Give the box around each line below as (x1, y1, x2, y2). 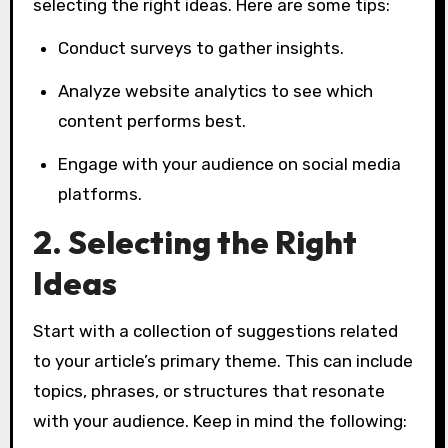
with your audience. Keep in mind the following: (32, 411, 407, 432)
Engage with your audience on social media (58, 153, 402, 174)
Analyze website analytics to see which (58, 80, 374, 101)
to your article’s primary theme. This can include (32, 351, 413, 372)
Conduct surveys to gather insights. (58, 38, 345, 59)
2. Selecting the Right (32, 221, 357, 262)
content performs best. (58, 110, 247, 131)
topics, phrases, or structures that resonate (32, 381, 385, 402)
